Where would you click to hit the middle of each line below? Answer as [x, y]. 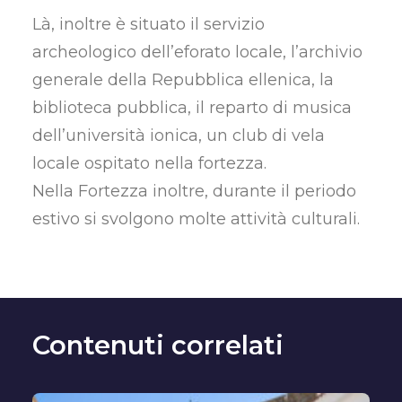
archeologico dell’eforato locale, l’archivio [197, 52]
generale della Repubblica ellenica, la [183, 80]
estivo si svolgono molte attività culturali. [196, 219]
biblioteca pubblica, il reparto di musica [192, 108]
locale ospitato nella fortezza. [149, 163]
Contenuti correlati [158, 345]
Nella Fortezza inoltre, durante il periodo [194, 191]
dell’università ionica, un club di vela [179, 135]
